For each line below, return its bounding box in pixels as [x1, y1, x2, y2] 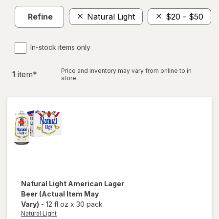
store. [61, 74, 78, 82]
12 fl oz [46, 199, 70, 208]
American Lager [68, 179, 124, 188]
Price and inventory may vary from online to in [61, 66, 192, 74]
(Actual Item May [39, 189, 99, 198]
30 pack [76, 199, 103, 208]
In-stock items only [30, 43, 90, 51]
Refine [28, 12, 53, 22]
